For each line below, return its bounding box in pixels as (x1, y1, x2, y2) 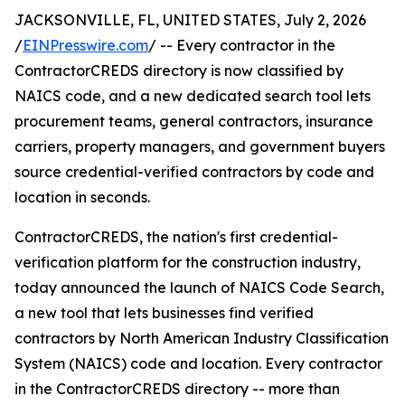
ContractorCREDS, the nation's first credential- (14, 228, 338, 247)
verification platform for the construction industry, (14, 253, 361, 272)
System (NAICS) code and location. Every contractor (14, 354, 382, 373)
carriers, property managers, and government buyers (14, 137, 385, 156)
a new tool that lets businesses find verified (14, 304, 314, 323)
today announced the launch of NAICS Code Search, (14, 278, 384, 297)
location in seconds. (14, 188, 150, 207)
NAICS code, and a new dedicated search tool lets (14, 87, 371, 106)
